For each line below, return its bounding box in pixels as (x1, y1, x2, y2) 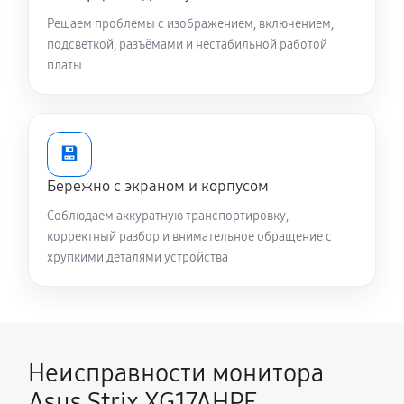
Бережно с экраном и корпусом (47, 177, 269, 196)
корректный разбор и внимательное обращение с (47, 229, 332, 244)
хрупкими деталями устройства (47, 250, 228, 265)
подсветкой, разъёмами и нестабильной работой (47, 37, 327, 52)
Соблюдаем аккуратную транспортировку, (47, 208, 289, 224)
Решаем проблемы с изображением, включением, (47, 16, 334, 32)
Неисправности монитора (28, 358, 324, 389)
